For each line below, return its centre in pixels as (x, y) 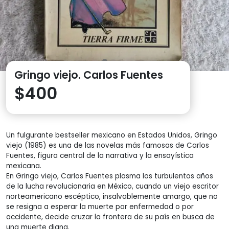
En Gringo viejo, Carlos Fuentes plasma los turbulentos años (110, 176)
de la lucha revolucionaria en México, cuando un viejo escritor (112, 186)
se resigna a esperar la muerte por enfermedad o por (100, 207)
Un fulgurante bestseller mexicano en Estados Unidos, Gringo (112, 135)
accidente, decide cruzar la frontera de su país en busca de (110, 217)
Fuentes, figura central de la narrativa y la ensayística (100, 155)
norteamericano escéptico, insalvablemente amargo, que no (112, 196)
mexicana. (24, 166)
